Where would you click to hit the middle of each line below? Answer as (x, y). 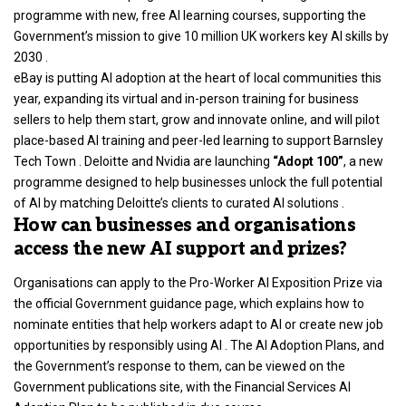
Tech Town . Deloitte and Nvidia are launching (143, 161)
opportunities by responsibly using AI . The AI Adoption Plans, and (199, 346)
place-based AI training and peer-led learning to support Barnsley (198, 140)
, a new (363, 161)
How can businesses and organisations (185, 225)
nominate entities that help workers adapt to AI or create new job (198, 325)
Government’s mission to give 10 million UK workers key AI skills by (201, 36)
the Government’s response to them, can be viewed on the (179, 367)
